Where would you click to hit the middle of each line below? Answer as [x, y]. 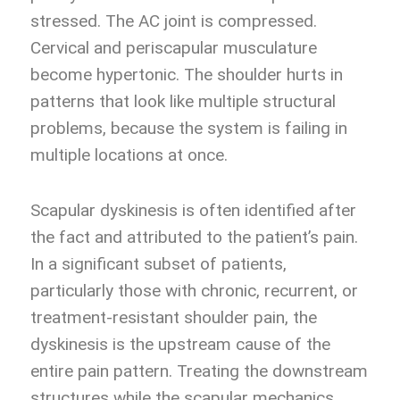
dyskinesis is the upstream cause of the [180, 345]
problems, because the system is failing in [189, 129]
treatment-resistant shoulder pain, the [174, 318]
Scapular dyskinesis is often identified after [193, 211]
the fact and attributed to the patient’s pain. [194, 237]
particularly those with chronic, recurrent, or [194, 291]
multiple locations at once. [129, 155]
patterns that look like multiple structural [183, 102]
